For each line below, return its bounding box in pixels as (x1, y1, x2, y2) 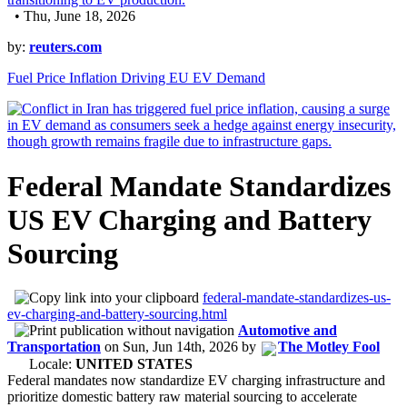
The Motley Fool (278, 339, 380, 355)
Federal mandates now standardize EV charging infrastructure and (7, 372, 385, 388)
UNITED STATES (75, 355, 193, 372)
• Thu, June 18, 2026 (7, 8, 135, 25)
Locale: (7, 355, 75, 372)
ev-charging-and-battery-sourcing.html (7, 306, 227, 323)
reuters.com (29, 39, 102, 55)
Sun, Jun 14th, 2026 (123, 339, 238, 355)
